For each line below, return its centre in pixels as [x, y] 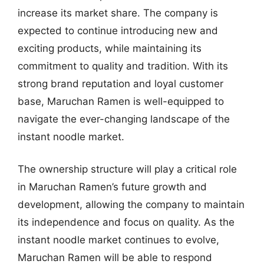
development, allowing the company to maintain [131, 204]
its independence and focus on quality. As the [126, 222]
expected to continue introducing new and [118, 30]
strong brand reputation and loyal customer [121, 83]
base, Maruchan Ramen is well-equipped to [121, 101]
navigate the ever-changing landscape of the [124, 119]
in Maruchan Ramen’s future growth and [112, 187]
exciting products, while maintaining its [110, 48]
